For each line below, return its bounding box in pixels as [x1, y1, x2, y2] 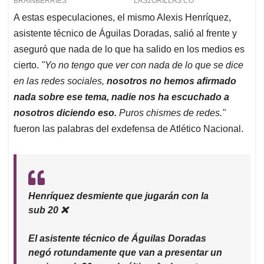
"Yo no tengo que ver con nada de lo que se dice [41, 60, 243, 71]
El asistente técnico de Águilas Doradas [28, 233, 206, 244]
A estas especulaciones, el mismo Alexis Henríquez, [14, 12, 231, 23]
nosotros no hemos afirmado [107, 76, 236, 87]
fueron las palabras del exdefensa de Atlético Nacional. [14, 124, 243, 134]
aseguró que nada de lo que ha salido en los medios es [14, 44, 245, 55]
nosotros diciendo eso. [14, 108, 117, 118]
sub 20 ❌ [28, 205, 68, 216]
